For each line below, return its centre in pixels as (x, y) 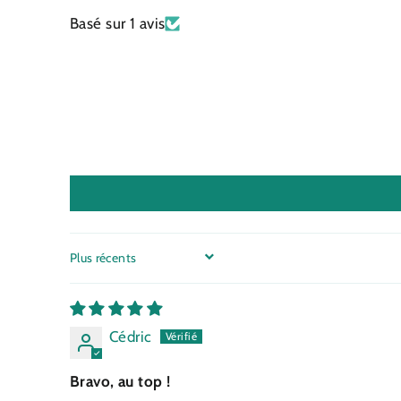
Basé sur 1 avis (118, 23)
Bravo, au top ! (120, 381)
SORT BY (104, 264)
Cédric (131, 336)
